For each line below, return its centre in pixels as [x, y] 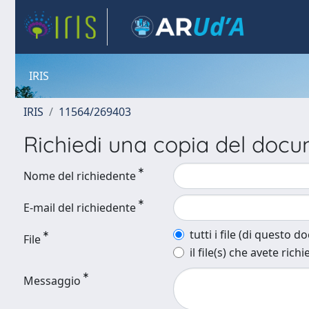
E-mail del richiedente [80, 208]
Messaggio [52, 281]
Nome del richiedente [80, 176]
